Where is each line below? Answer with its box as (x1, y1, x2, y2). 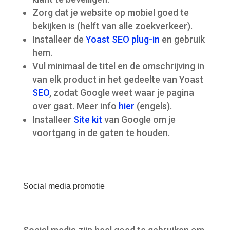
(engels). (134, 101, 172, 112)
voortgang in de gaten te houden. (32, 127, 170, 139)
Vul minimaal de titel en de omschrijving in (32, 61, 204, 72)
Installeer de (32, 34, 86, 45)
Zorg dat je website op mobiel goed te (32, 7, 189, 18)
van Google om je (102, 114, 176, 125)
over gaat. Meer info (32, 101, 119, 112)
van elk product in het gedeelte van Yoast (32, 74, 203, 85)
